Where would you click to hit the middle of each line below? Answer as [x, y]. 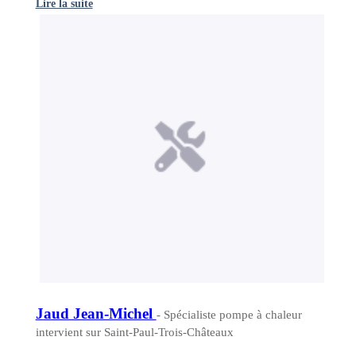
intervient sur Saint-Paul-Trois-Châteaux [134, 332]
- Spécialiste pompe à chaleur [229, 314]
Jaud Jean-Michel [96, 313]
